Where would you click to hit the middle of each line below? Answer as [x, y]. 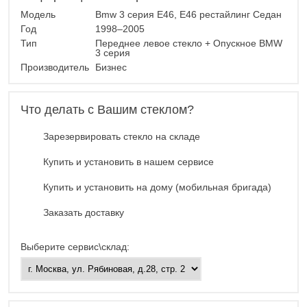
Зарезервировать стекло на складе [122, 137]
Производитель [56, 67]
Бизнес [111, 67]
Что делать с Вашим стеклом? [107, 110]
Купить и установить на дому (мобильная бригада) [157, 187]
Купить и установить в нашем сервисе [128, 162]
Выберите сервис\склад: [75, 247]
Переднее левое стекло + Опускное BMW [189, 44]
